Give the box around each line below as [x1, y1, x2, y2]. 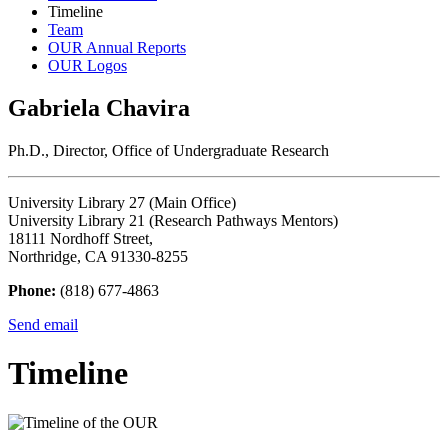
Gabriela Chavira [8, 94, 190, 121]
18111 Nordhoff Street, [8, 229, 153, 247]
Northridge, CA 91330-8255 [8, 247, 188, 265]
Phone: [8, 281, 56, 299]
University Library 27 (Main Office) [8, 193, 236, 211]
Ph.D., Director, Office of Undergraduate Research [8, 141, 329, 159]
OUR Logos [48, 56, 127, 74]
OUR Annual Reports [48, 38, 186, 56]
